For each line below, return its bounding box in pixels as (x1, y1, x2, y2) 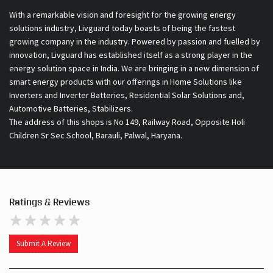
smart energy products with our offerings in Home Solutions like (9, 76, 242, 87)
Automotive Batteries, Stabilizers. (9, 102, 133, 114)
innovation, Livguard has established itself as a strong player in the (9, 49, 252, 60)
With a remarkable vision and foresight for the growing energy (9, 9, 236, 20)
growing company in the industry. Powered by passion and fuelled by (9, 35, 260, 47)
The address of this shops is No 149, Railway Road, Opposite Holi (9, 116, 245, 127)
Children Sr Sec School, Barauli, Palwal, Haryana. (9, 129, 182, 141)
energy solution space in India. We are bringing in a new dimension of (9, 62, 259, 74)
